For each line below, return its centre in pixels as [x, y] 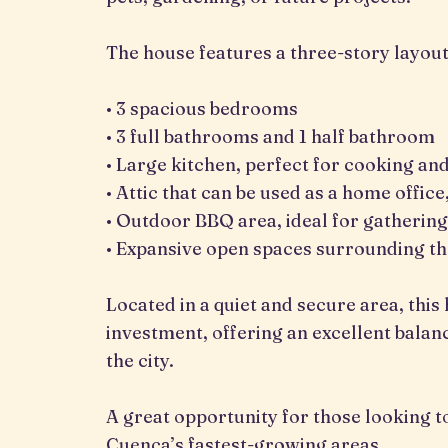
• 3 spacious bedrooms [201, 108]
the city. [139, 360]
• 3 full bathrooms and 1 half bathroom [270, 136]
